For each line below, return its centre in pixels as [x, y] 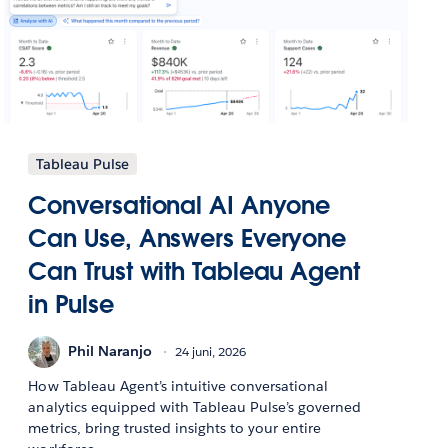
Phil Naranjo [110, 351]
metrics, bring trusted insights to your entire [175, 427]
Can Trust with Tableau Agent [194, 271]
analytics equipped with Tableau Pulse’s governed [195, 406]
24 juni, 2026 [211, 352]
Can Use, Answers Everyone [187, 238]
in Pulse [71, 304]
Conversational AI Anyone [179, 205]
